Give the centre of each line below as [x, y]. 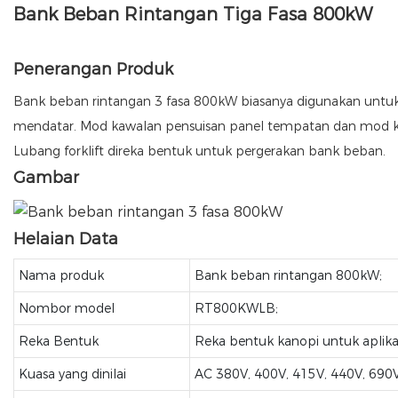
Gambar [46, 178]
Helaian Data [66, 239]
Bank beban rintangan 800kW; [288, 275]
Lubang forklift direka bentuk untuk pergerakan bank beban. [199, 151]
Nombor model [66, 308]
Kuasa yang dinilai [72, 374]
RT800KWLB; [236, 308]
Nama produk [61, 275]
